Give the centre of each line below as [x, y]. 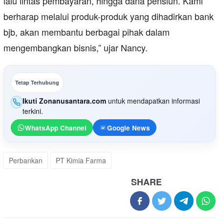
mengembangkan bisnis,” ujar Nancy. [76, 48]
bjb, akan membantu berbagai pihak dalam [87, 32]
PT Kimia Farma [81, 161]
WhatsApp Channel [56, 128]
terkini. [33, 111]
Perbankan [26, 161]
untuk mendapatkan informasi [153, 101]
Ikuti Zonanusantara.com [65, 101]
